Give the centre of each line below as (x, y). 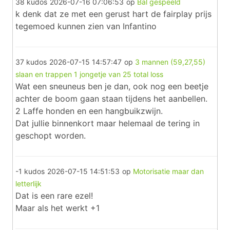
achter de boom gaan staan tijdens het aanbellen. (111, 99)
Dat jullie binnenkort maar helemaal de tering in (108, 123)
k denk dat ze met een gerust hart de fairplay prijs (113, 14)
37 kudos (31, 62)
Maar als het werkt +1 (57, 208)
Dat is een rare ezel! (54, 196)
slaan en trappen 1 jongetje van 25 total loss (89, 74)
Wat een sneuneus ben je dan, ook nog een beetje (112, 86)
